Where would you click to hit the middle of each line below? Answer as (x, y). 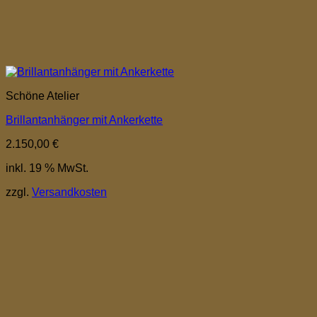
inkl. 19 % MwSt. (47, 168)
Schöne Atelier (42, 96)
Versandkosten (69, 192)
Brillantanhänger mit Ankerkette (84, 120)
